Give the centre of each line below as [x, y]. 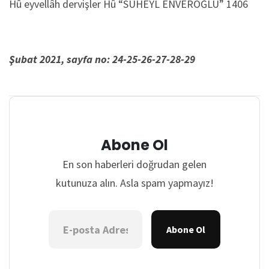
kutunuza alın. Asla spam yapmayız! [134, 183]
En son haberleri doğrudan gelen [134, 164]
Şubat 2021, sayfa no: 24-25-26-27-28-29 [102, 59]
